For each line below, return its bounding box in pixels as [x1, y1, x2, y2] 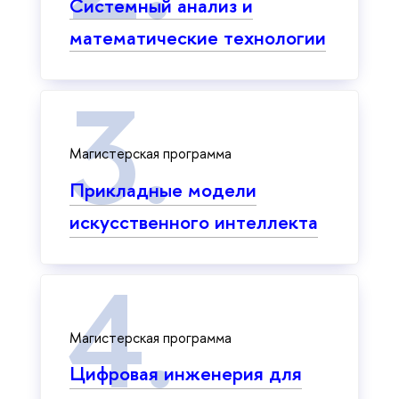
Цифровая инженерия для [69, 360, 302, 387]
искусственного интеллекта [69, 208, 318, 235]
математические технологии [69, 24, 326, 52]
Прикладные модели [69, 175, 256, 203]
